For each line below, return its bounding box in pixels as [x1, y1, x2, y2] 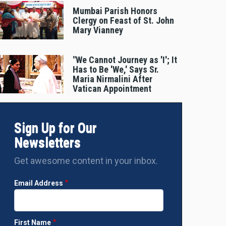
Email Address [14, 179, 63, 187]
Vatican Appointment [73, 83, 151, 94]
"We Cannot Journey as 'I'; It [73, 54, 177, 65]
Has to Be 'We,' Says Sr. [73, 64, 159, 75]
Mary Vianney [73, 24, 123, 35]
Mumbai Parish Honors [73, 5, 157, 16]
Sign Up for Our [14, 120, 97, 136]
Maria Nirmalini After [73, 73, 152, 84]
